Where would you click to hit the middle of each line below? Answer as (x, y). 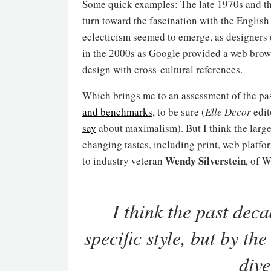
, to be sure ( (179, 111)
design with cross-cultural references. (162, 69)
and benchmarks (117, 111)
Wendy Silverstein (205, 160)
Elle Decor (229, 111)
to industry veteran (124, 160)
